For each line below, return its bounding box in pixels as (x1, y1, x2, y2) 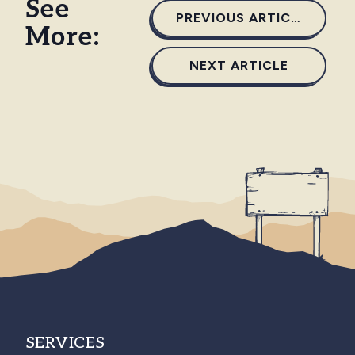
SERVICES (25, 333, 105, 353)
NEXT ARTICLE (189, 57, 289, 73)
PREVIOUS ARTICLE (291, 10, 301, 25)
